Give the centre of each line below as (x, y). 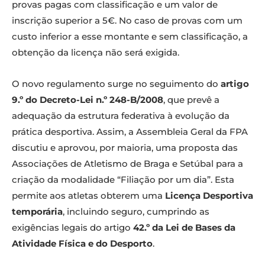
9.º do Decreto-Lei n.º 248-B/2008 (88, 100)
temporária (37, 212)
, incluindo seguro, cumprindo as (136, 212)
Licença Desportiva (209, 196)
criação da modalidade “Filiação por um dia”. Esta (123, 180)
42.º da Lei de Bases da (184, 228)
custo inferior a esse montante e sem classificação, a (130, 37)
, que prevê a (191, 100)
